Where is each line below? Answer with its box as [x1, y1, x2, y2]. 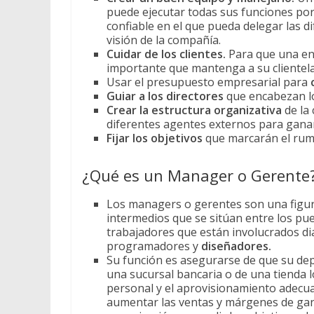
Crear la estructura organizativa [107, 102, 282, 118]
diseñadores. [201, 238, 271, 254]
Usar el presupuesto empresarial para [107, 74, 310, 90]
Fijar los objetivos [107, 130, 203, 146]
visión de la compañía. [107, 32, 221, 48]
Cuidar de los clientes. [107, 46, 228, 62]
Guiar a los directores [107, 88, 226, 104]
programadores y [107, 238, 201, 254]
